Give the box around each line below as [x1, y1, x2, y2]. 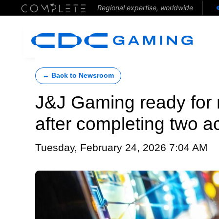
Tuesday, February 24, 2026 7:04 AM [35, 142, 208, 153]
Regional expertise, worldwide [97, 3, 193, 12]
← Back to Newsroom [43, 72, 114, 79]
